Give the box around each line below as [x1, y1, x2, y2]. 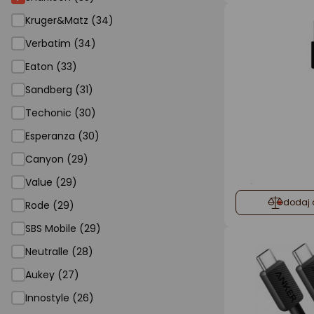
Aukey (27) [25, 268, 79, 282]
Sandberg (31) [25, 83, 93, 97]
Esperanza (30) [25, 129, 100, 143]
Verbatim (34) [25, 36, 96, 50]
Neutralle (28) [25, 245, 93, 259]
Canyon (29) [25, 152, 88, 166]
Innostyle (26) [25, 291, 94, 305]
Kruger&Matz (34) [25, 13, 114, 27]
